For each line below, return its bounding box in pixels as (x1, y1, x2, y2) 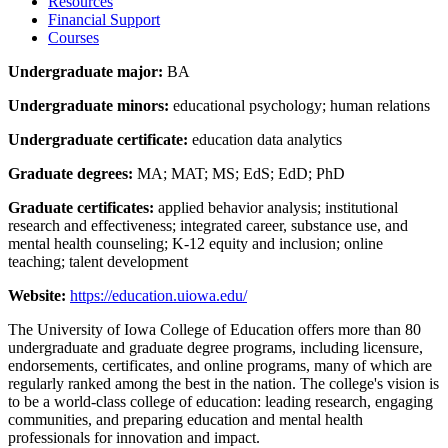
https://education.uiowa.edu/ (70, 286, 247, 304)
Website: (8, 286, 66, 304)
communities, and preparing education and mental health (8, 410, 363, 428)
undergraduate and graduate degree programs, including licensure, (8, 338, 423, 356)
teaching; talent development (8, 252, 188, 270)
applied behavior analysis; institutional (154, 198, 398, 216)
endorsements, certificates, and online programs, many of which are (8, 356, 432, 374)
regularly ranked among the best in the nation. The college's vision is (8, 374, 439, 392)
